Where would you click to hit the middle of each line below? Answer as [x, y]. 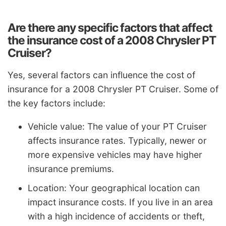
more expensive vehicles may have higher [115, 154]
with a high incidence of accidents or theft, [116, 216]
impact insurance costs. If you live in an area [120, 202]
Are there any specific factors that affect [110, 27]
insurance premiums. [71, 168]
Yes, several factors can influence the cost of [101, 75]
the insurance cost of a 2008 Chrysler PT [112, 40]
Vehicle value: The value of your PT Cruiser [117, 126]
